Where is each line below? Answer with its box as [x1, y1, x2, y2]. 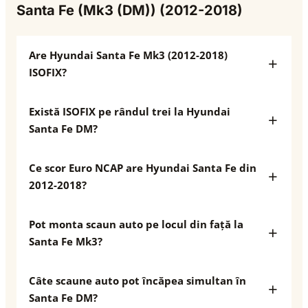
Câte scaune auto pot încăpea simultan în [29, 274, 246, 287]
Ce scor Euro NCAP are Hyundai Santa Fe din [29, 161, 256, 175]
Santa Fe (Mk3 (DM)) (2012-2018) [16, 2, 243, 19]
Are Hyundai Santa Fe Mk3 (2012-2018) [29, 48, 228, 62]
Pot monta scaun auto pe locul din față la [29, 217, 243, 231]
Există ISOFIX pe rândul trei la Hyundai [29, 104, 230, 118]
